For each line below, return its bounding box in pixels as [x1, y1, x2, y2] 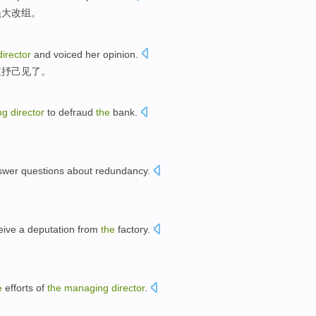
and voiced [34, 48, 83, 60]
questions [21, 165, 64, 177]
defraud [59, 107, 93, 119]
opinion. [100, 48, 138, 60]
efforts [5, 281, 33, 293]
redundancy [95, 165, 147, 177]
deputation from [28, 223, 101, 235]
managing [64, 281, 111, 293]
